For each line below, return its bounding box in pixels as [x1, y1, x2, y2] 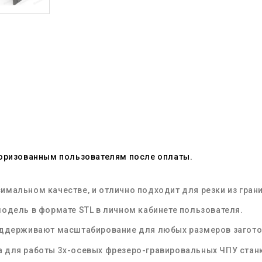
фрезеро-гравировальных [105, 246, 218, 256]
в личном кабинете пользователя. [94, 205, 243, 215]
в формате [29, 205, 79, 215]
